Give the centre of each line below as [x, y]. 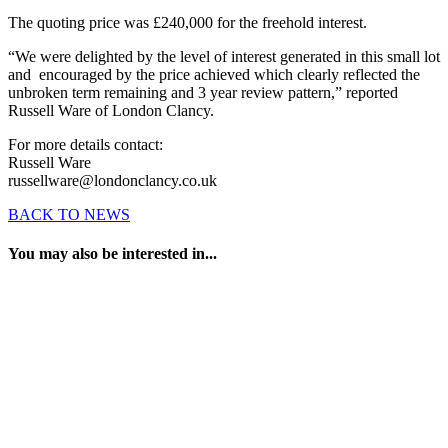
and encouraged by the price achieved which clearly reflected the [214, 75]
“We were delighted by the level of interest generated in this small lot [224, 57]
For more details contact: [85, 145]
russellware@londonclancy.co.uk [112, 181]
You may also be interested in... [112, 254]
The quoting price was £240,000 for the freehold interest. [187, 23]
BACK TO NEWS [69, 215]
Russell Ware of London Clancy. [113, 111]
